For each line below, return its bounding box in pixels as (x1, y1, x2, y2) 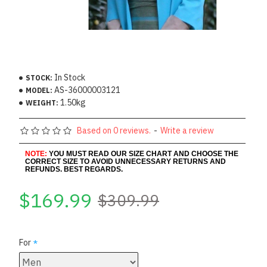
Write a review (160, 125, 214, 136)
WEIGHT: (26, 98, 58, 107)
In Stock (54, 72, 85, 83)
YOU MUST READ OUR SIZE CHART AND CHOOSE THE (49, 150, 238, 158)
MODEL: (26, 85, 52, 95)
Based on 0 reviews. (77, 125, 151, 136)
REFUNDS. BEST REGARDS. (25, 165, 123, 173)
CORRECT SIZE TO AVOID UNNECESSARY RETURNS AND (25, 157, 226, 166)
